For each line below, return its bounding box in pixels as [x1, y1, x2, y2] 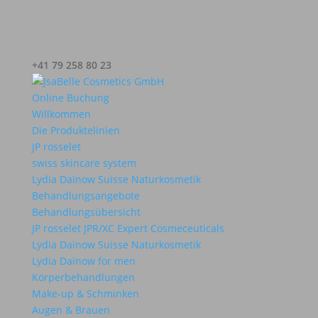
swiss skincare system [31, 156, 136, 170]
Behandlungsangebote [31, 189, 140, 202]
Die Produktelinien [31, 124, 120, 137]
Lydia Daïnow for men [31, 254, 136, 268]
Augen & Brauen [31, 303, 110, 317]
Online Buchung [31, 91, 109, 104]
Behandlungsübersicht [31, 205, 141, 219]
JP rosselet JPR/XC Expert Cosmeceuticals [31, 221, 224, 235]
